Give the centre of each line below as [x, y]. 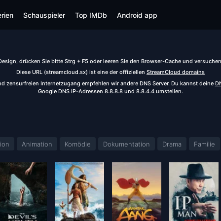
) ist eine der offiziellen [116, 72]
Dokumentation [127, 144]
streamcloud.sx [66, 72]
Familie [204, 144]
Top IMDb [91, 15]
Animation [37, 144]
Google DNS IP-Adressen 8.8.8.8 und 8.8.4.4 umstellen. [110, 91]
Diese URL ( [31, 72]
